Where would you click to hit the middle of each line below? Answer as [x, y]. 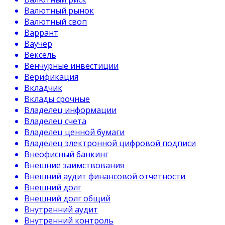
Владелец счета [55, 121]
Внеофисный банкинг [66, 154]
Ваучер [38, 44]
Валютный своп [55, 22]
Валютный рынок [59, 11]
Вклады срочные [57, 99]
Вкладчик [43, 88]
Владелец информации [70, 110]
